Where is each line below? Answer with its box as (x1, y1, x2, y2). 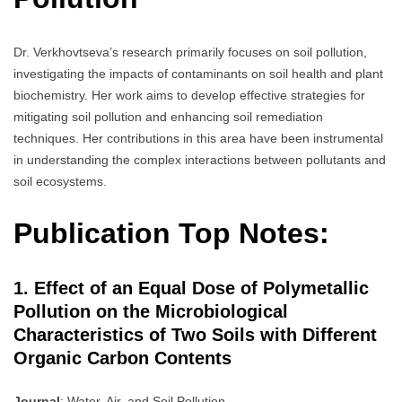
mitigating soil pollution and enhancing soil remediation (13, 109, 323, 124)
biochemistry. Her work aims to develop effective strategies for (13, 87, 365, 102)
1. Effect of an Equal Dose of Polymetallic (13, 277, 369, 298)
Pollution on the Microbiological (13, 301, 288, 321)
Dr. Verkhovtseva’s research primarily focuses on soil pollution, (13, 44, 367, 59)
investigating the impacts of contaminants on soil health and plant (13, 66, 383, 81)
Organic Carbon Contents (13, 347, 232, 368)
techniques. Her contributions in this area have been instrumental (13, 130, 383, 145)
